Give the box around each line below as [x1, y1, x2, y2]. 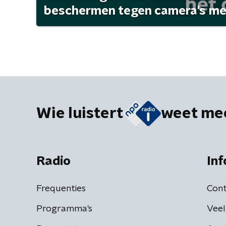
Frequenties [36, 184, 86, 193]
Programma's [36, 204, 92, 213]
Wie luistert [36, 105, 123, 121]
